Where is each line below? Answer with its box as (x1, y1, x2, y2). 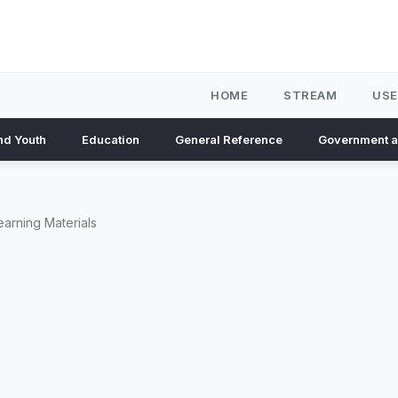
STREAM (283, 88, 337, 102)
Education (82, 132, 139, 147)
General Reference (175, 132, 283, 147)
